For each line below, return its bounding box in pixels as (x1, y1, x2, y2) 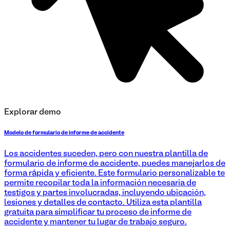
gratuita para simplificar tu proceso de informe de (4, 209, 191, 217)
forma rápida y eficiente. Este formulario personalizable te (4, 170, 225, 178)
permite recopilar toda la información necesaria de (4, 180, 196, 187)
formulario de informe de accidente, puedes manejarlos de (4, 160, 225, 168)
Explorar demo (4, 108, 61, 116)
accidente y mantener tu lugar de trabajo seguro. (4, 219, 187, 226)
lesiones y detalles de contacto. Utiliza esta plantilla (4, 199, 202, 207)
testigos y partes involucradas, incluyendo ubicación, (4, 189, 206, 197)
